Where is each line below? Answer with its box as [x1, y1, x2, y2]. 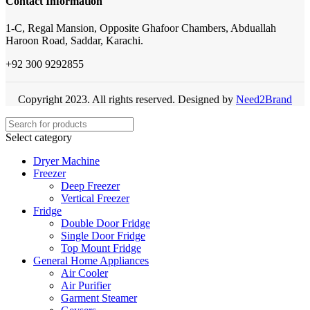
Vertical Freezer [61, 192, 129, 204]
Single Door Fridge [61, 229, 145, 241]
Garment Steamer [61, 291, 137, 304]
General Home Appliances [33, 254, 149, 266]
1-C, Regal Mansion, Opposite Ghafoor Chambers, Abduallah [6, 21, 276, 34]
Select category [6, 131, 72, 143]
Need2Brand [236, 93, 292, 105]
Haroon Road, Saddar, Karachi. [6, 34, 143, 46]
